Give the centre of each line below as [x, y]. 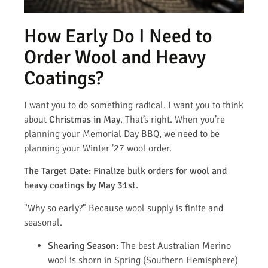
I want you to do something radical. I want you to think [134, 105]
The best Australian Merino [175, 246]
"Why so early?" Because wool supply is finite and [124, 208]
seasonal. [43, 223]
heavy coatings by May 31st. [81, 186]
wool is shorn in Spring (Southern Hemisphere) [143, 260]
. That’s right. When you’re [173, 119]
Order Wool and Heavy [115, 57]
